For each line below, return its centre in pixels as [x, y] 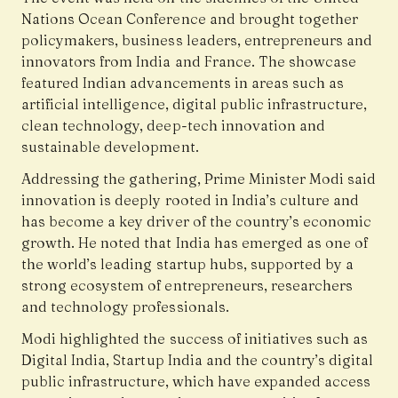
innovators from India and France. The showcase [189, 62]
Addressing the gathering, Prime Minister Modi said [199, 179]
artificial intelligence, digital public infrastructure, [195, 104]
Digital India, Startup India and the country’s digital [198, 360]
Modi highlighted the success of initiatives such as [195, 339]
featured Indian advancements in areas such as [183, 83]
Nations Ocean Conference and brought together [190, 19]
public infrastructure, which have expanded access [196, 382]
